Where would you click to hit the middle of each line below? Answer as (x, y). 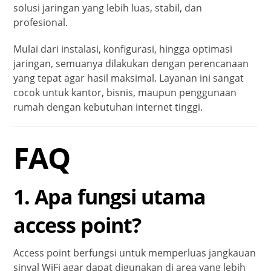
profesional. (41, 22)
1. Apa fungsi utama (110, 196)
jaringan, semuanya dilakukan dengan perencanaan (131, 63)
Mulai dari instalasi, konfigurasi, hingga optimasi (123, 49)
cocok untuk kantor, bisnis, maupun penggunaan (125, 92)
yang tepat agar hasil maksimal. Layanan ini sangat (129, 78)
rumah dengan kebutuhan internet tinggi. (108, 107)
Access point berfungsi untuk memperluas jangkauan (135, 253)
